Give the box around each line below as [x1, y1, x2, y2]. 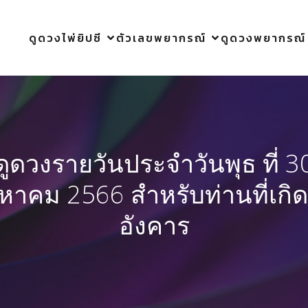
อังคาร [118, 208, 190, 242]
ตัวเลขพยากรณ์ [116, 30, 206, 46]
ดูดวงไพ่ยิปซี [29, 30, 102, 46]
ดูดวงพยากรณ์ [221, 30, 306, 46]
